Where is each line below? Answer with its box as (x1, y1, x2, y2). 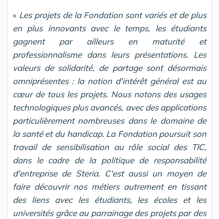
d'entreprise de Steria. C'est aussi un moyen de (13, 168, 206, 178)
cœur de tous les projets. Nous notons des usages (13, 89, 206, 99)
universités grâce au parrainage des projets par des (13, 208, 206, 218)
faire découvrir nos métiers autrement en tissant (13, 181, 206, 192)
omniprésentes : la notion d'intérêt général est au (13, 76, 206, 86)
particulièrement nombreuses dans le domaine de (13, 115, 206, 126)
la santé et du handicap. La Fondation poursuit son (13, 129, 206, 139)
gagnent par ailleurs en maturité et (13, 36, 206, 46)
